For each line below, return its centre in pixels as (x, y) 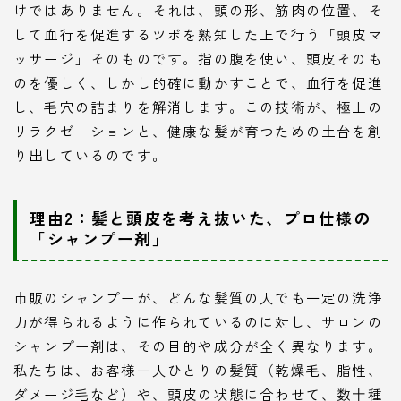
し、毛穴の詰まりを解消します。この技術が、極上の (198, 107)
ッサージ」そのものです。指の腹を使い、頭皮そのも (198, 59)
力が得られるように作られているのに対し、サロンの (198, 322)
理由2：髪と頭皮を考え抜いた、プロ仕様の (200, 218)
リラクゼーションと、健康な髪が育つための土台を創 (198, 131)
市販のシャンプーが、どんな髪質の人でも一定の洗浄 (198, 298)
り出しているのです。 (90, 155)
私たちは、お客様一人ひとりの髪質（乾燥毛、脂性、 (198, 370)
